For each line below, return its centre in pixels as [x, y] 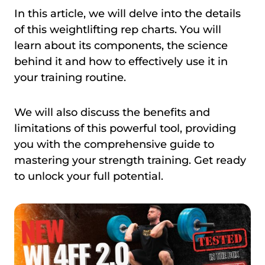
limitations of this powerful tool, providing [125, 128]
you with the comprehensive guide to [114, 144]
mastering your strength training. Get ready [130, 160]
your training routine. [72, 77]
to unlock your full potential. [89, 176]
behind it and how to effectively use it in [121, 61]
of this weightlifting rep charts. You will [118, 29]
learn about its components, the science [121, 45]
